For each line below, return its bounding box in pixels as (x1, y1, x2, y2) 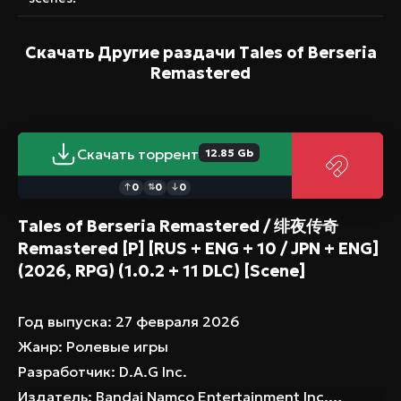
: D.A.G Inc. (111, 362, 187, 380)
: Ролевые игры (58, 337, 168, 355)
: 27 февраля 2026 (107, 311, 240, 330)
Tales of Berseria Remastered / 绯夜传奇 (18, 215, 338, 236)
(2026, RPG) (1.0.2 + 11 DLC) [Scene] (18, 260, 305, 281)
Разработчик (18, 362, 111, 380)
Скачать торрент (76, 144, 199, 163)
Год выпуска (18, 311, 107, 330)
